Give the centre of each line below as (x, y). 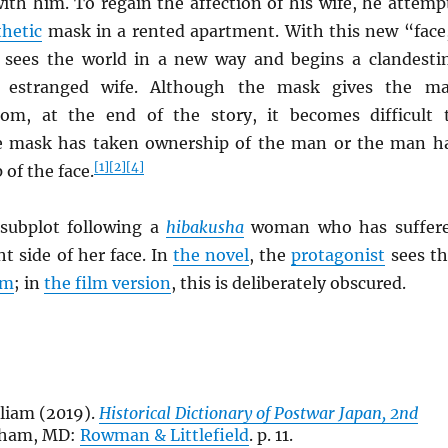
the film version (107, 283)
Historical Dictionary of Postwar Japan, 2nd (259, 413)
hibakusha (204, 227)
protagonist (338, 255)
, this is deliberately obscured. (288, 283)
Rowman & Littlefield (165, 435)
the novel (211, 255)
